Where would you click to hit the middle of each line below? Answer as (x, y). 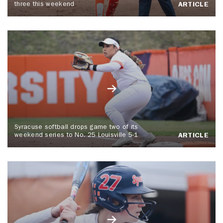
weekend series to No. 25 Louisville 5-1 (76, 136)
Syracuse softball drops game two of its (76, 128)
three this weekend (45, 4)
